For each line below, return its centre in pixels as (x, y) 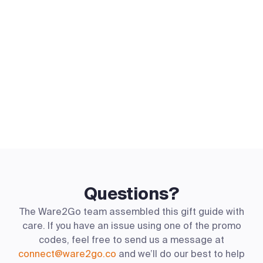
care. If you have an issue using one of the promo (131, 225)
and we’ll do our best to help (181, 254)
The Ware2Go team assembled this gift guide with (131, 211)
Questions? (131, 194)
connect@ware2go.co (67, 254)
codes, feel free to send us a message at (131, 240)
